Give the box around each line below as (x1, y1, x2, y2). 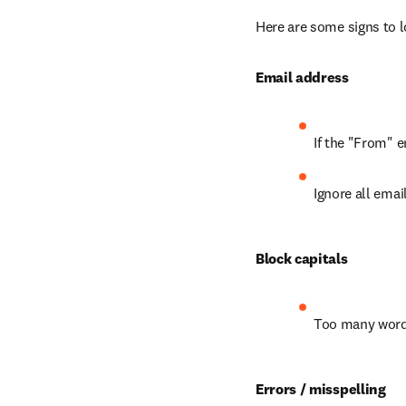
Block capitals (256, 249, 348, 267)
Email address (256, 68, 349, 86)
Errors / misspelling (256, 380, 386, 398)
